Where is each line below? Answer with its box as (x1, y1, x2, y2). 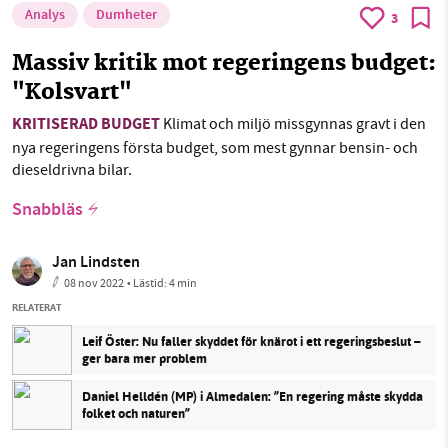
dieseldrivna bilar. (12, 159, 132, 180)
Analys (25, 4, 65, 27)
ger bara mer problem (82, 348, 207, 368)
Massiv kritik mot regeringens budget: (12, 46, 436, 82)
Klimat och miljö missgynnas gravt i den (160, 113, 426, 134)
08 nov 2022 (64, 274, 124, 291)
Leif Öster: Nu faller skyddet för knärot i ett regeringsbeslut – (82, 331, 421, 351)
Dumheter (96, 4, 157, 27)
